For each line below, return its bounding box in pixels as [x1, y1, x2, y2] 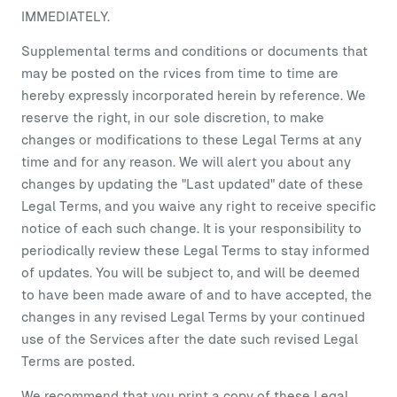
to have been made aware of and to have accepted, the [21, 287, 372, 302]
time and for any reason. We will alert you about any [21, 154, 351, 169]
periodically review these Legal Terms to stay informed [21, 243, 370, 258]
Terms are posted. [21, 354, 135, 369]
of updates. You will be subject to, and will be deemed [21, 265, 360, 280]
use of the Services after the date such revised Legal [21, 331, 358, 346]
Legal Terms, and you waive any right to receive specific [21, 198, 376, 214]
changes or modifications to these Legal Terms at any [21, 132, 362, 147]
